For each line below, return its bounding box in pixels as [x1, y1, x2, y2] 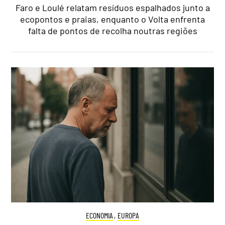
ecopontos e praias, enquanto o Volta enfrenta [20, 13, 205, 25]
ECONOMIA [85, 210, 113, 220]
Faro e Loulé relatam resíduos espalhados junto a [15, 2, 210, 13]
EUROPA [118, 210, 140, 220]
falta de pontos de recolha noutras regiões [28, 25, 197, 36]
